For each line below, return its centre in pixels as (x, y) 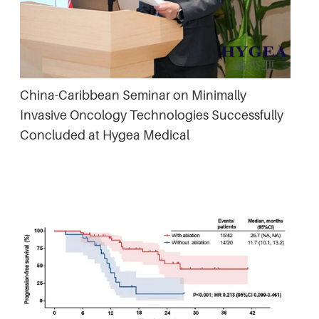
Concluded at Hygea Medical (105, 135)
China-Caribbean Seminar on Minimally (133, 95)
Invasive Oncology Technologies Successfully (152, 115)
